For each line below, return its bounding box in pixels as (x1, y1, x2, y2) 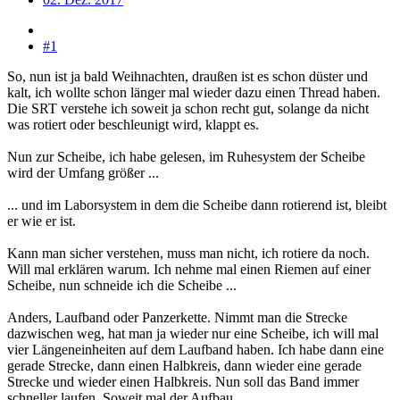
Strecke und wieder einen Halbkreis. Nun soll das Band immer (7, 373, 359, 389)
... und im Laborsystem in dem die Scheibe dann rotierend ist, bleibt (7, 196, 387, 212)
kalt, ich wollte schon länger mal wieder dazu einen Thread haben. (7, 84, 380, 100)
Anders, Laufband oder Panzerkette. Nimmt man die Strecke (7, 309, 347, 325)
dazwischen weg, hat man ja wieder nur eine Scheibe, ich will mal (7, 325, 379, 341)
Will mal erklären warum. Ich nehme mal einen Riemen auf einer (7, 261, 371, 277)
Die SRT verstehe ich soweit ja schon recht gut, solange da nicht (7, 100, 369, 116)
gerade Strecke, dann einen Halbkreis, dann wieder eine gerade (7, 357, 362, 373)
